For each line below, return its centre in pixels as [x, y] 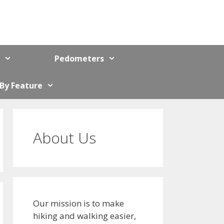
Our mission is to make [78, 203]
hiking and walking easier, [84, 215]
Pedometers [79, 58]
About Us [64, 137]
